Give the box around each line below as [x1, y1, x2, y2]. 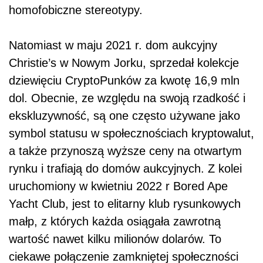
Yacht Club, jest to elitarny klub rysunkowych [9, 197, 241, 210]
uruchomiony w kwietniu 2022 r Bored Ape [9, 179, 228, 193]
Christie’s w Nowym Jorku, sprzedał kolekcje [9, 56, 239, 69]
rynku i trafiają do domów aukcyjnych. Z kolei [9, 161, 242, 175]
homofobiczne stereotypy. [9, 3, 143, 16]
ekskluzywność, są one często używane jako [9, 109, 240, 122]
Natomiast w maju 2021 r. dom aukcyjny [9, 38, 217, 52]
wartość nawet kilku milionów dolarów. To [9, 232, 221, 245]
